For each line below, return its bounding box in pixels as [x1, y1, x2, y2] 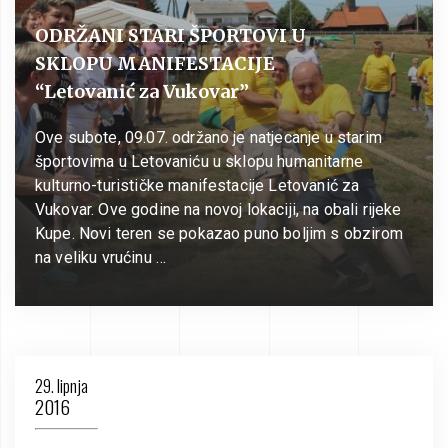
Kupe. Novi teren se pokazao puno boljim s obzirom [35, 223, 403, 243]
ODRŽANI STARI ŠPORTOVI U [35, 23, 306, 47]
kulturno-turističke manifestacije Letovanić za [35, 175, 360, 195]
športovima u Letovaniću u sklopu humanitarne [35, 151, 364, 171]
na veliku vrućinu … [35, 247, 167, 267]
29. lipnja [35, 372, 88, 398]
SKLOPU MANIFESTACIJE [35, 51, 275, 75]
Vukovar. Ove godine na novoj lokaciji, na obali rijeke [35, 199, 402, 219]
